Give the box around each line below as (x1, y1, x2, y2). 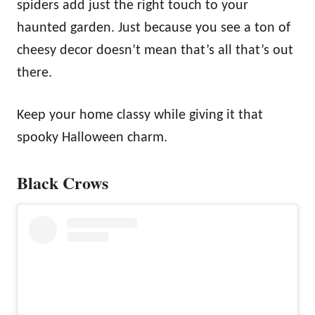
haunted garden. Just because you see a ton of (17, 20, 290, 35)
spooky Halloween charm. (17, 130, 167, 145)
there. (17, 65, 52, 80)
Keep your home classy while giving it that (17, 108, 263, 122)
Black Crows (17, 169, 108, 195)
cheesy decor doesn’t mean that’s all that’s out (17, 43, 293, 58)
